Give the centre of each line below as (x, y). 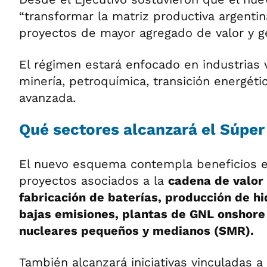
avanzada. (47, 98)
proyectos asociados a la (94, 181)
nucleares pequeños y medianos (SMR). (136, 231)
